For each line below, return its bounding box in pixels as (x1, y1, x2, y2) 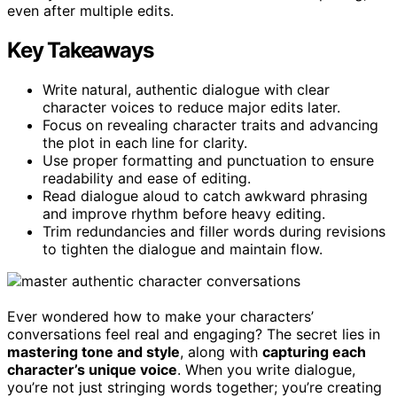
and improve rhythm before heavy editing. (43, 204, 325, 222)
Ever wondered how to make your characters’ (7, 307, 314, 325)
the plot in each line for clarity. (43, 133, 247, 152)
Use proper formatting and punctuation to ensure (43, 151, 374, 169)
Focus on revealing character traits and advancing (43, 115, 378, 134)
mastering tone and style (7, 342, 180, 361)
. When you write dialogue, (177, 360, 355, 378)
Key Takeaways (7, 36, 153, 63)
